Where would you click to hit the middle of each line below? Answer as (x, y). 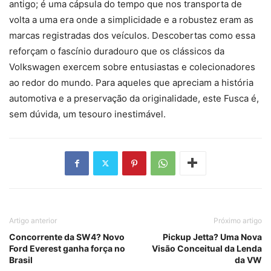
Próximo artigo (238, 220)
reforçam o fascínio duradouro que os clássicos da (117, 51)
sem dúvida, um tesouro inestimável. (87, 114)
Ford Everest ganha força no (67, 248)
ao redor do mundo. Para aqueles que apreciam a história (131, 82)
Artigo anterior (33, 220)
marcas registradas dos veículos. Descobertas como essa (132, 35)
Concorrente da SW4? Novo (67, 237)
